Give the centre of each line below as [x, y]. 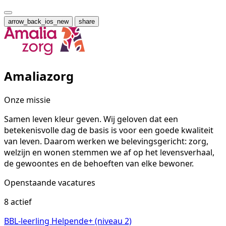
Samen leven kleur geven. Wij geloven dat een [91, 119]
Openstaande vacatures [50, 182]
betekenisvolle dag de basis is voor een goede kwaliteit [109, 130]
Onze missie [27, 100]
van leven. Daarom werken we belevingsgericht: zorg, [106, 141]
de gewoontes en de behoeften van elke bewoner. [99, 163]
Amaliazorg [39, 76]
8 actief [18, 202]
